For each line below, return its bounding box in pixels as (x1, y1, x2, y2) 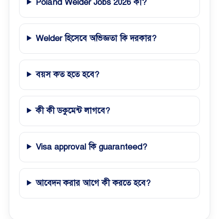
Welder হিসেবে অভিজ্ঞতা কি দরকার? (36, 33, 157, 44)
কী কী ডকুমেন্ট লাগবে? (36, 105, 110, 116)
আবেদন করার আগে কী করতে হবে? (36, 177, 151, 188)
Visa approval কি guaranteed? (36, 141, 148, 152)
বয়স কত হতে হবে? (36, 69, 100, 80)
